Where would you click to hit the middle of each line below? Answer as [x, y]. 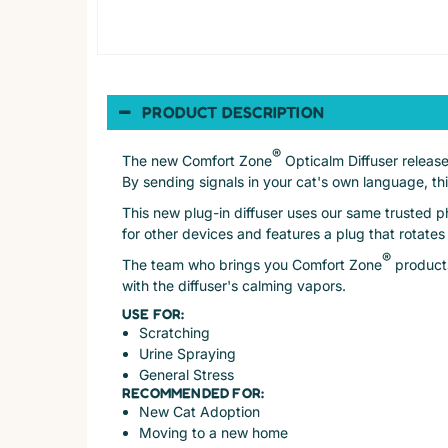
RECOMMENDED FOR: [193, 392]
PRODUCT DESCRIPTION [233, 111]
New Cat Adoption [199, 411]
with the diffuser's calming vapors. [234, 285]
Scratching [174, 332]
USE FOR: [153, 313]
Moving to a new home [213, 432]
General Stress [186, 374]
